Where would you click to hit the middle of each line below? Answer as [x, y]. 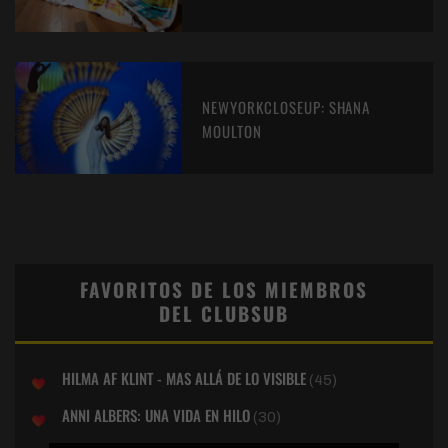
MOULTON [232, 130]
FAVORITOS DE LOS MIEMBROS [224, 289]
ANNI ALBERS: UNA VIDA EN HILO [156, 414]
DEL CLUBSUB [224, 313]
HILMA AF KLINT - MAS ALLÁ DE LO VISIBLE [184, 377]
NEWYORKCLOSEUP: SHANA [286, 106]
